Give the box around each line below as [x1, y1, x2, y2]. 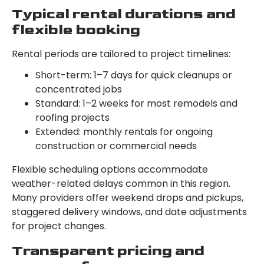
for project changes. [12, 219, 106, 233]
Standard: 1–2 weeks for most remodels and [35, 97, 237, 111]
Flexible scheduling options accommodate [12, 163, 208, 177]
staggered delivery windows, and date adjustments [12, 205, 247, 219]
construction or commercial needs [35, 139, 197, 153]
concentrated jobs [35, 82, 122, 97]
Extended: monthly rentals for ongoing [35, 125, 213, 139]
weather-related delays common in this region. [12, 177, 230, 191]
